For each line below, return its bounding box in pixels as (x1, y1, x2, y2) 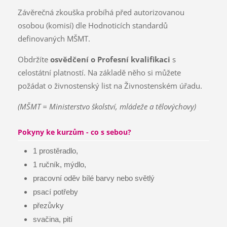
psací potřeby (32, 187, 78, 196)
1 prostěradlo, (32, 146, 78, 155)
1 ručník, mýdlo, (32, 160, 86, 169)
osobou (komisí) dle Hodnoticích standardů (17, 20, 168, 31)
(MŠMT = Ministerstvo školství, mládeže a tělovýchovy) (17, 101, 196, 112)
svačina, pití (32, 215, 72, 223)
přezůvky (32, 201, 64, 210)
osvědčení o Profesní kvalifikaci (50, 54, 170, 65)
